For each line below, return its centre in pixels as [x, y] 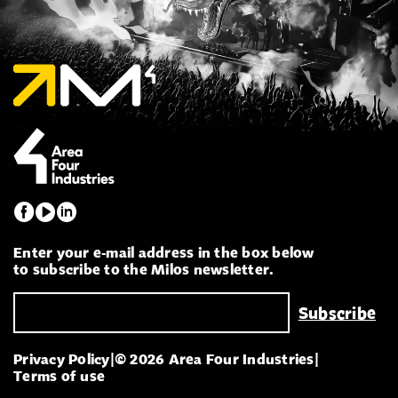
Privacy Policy [62, 358]
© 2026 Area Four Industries [214, 358]
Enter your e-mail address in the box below [164, 252]
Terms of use [59, 375]
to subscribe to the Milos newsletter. [144, 269]
